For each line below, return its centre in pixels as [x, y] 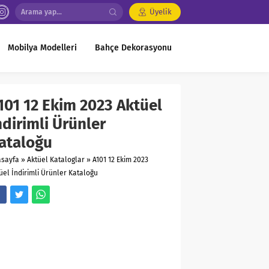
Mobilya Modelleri [42, 48]
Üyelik [161, 12]
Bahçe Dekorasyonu [133, 48]
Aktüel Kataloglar [56, 160]
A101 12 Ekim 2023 [120, 160]
